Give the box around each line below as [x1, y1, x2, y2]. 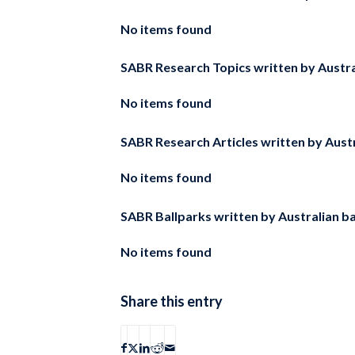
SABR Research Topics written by [120, 59, 315, 75]
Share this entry [120, 292, 223, 310]
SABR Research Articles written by [120, 133, 323, 149]
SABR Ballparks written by [120, 208, 276, 223]
